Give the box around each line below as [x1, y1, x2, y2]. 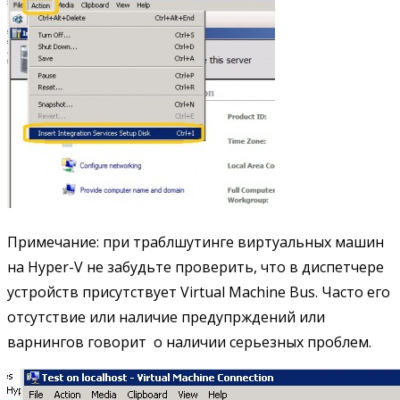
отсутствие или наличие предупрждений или [7, 306, 325, 327]
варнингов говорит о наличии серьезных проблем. [7, 331, 371, 352]
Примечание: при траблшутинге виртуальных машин [7, 231, 384, 252]
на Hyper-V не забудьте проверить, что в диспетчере [7, 256, 384, 277]
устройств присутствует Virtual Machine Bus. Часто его [7, 281, 390, 302]
